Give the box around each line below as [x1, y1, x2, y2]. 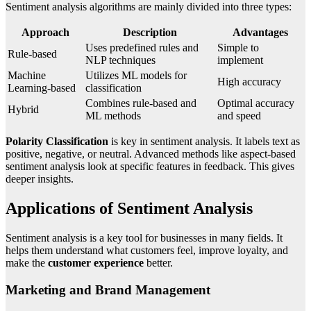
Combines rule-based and [85, 97, 196, 110]
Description [123, 26, 177, 39]
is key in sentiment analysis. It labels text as [108, 135, 300, 148]
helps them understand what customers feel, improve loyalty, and [6, 244, 288, 257]
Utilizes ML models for [85, 69, 187, 82]
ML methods [85, 110, 141, 122]
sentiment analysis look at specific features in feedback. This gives [6, 160, 294, 173]
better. [144, 257, 173, 269]
